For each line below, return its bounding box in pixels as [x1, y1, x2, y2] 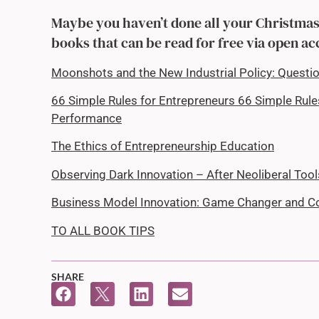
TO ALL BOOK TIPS [51, 223, 155, 238]
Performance [51, 111, 122, 126]
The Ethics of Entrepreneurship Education [51, 139, 274, 154]
